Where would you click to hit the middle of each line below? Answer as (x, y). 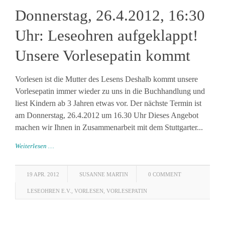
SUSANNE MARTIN (104, 174)
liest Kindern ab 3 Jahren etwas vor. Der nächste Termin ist (108, 103)
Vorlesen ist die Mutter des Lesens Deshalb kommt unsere (106, 79)
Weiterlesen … (35, 146)
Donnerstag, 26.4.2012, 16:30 (110, 15)
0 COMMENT (165, 174)
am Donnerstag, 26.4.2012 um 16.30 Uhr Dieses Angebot (107, 115)
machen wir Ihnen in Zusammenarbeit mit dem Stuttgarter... (109, 127)
